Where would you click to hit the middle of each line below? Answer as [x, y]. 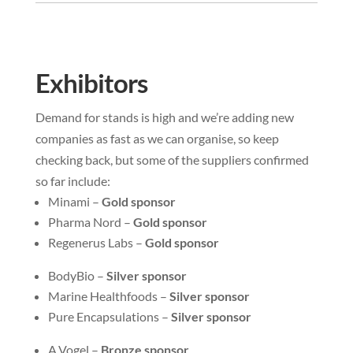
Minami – [74, 202]
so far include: [72, 181]
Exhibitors [91, 83]
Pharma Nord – [90, 222]
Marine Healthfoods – [108, 296]
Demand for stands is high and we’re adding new [164, 117]
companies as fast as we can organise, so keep [157, 139]
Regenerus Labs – [96, 243]
